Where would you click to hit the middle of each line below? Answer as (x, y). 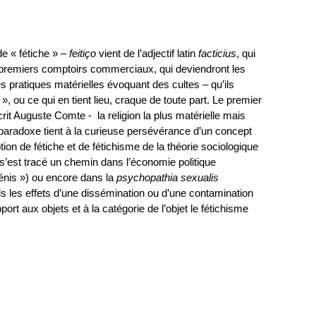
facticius (217, 54)
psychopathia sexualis (168, 178)
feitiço (83, 54)
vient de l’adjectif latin (147, 54)
